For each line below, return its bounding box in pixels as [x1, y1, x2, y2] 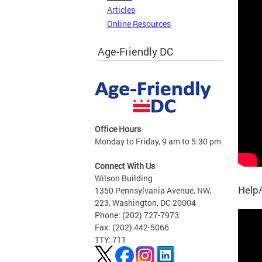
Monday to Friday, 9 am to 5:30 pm [95, 135, 221, 147]
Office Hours [95, 123, 141, 135]
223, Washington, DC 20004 [95, 196, 196, 208]
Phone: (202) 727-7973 [95, 209, 179, 220]
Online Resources [107, 18, 171, 30]
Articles [107, 4, 135, 16]
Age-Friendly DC [98, 44, 173, 58]
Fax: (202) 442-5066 [95, 221, 169, 233]
